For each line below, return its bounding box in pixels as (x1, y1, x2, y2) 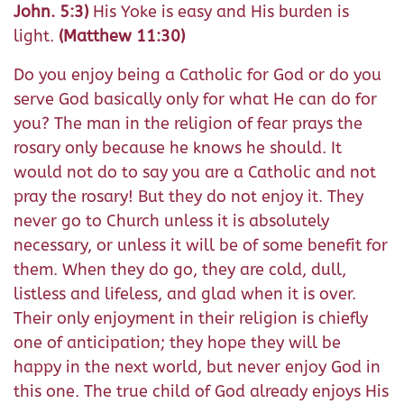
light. (14, 26, 59, 47)
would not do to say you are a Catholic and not (14, 162, 376, 183)
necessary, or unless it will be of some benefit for (14, 235, 388, 256)
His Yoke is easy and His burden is (88, 2, 349, 23)
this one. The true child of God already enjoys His (14, 381, 389, 402)
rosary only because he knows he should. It (14, 138, 342, 159)
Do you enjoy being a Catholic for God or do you (14, 65, 381, 86)
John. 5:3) (14, 2, 88, 23)
